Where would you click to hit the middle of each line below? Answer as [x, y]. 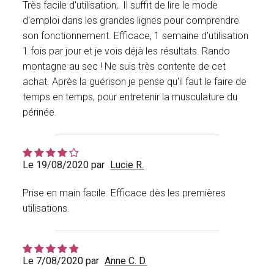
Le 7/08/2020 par [61, 261]
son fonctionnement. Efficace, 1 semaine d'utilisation [136, 36]
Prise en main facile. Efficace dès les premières [124, 193]
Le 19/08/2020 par [64, 165]
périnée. [40, 113]
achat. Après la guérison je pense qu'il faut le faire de [135, 82]
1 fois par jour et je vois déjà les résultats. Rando [127, 51]
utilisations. [46, 209]
